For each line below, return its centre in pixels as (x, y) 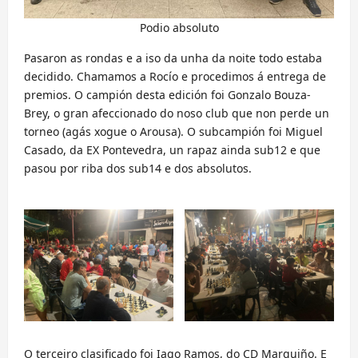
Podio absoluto (179, 28)
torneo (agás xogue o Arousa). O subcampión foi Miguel (173, 131)
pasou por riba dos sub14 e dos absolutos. (138, 168)
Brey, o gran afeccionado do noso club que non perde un (177, 113)
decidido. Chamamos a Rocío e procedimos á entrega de (175, 76)
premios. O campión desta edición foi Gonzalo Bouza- (167, 95)
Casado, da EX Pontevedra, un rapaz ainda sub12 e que (172, 150)
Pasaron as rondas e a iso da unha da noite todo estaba (173, 58)
